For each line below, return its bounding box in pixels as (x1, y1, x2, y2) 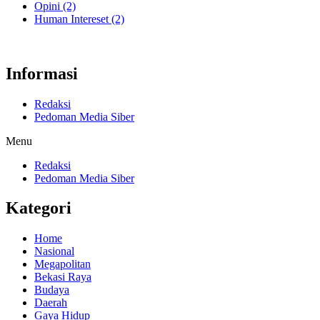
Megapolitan (34, 258, 91, 271)
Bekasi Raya (34, 271, 91, 284)
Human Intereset (34, 12, 111, 25)
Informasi (6, 64, 78, 83)
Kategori (6, 199, 71, 218)
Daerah (34, 296, 67, 309)
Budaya (34, 284, 69, 296)
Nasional (34, 245, 74, 258)
